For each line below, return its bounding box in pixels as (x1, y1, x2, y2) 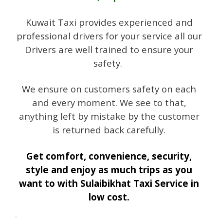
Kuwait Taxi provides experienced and (25, 16, 193, 28)
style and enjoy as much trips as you (26, 163, 192, 176)
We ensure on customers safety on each (22, 83, 196, 95)
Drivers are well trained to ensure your (25, 43, 193, 55)
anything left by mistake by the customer (18, 110, 200, 123)
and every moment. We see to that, (32, 96, 186, 109)
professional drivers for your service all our (16, 29, 202, 42)
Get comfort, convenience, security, (26, 149, 192, 162)
